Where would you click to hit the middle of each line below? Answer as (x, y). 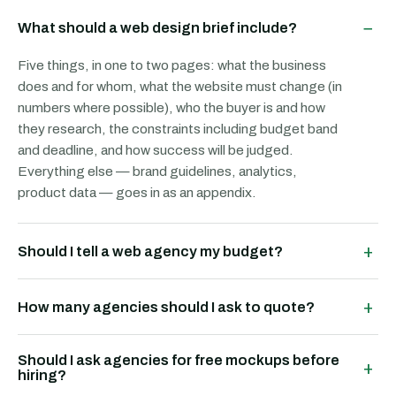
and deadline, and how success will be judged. (156, 150)
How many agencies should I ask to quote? (166, 307)
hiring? (42, 375)
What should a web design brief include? (157, 27)
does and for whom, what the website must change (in (180, 86)
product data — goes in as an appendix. (137, 192)
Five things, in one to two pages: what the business (172, 65)
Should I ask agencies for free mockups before (179, 360)
